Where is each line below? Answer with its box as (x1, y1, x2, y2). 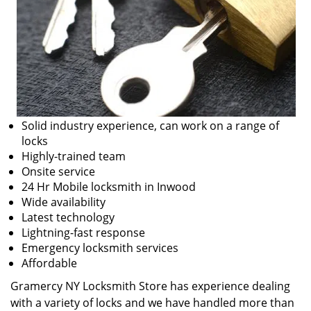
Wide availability (22, 194, 106, 210)
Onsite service (22, 164, 95, 179)
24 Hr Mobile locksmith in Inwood (22, 179, 196, 194)
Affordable (22, 255, 77, 271)
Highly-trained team (22, 149, 126, 164)
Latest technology (22, 210, 115, 225)
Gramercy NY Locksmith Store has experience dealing (10, 278, 290, 294)
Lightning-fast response (22, 225, 145, 240)
